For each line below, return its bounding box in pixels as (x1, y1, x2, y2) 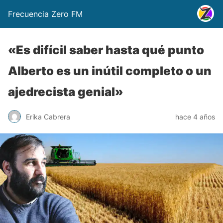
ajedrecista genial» (8, 85, 123, 99)
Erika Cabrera (26, 112, 70, 121)
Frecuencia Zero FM (8, 9, 83, 19)
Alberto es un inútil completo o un (8, 64, 212, 78)
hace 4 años (175, 112, 215, 121)
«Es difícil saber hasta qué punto (8, 43, 204, 57)
